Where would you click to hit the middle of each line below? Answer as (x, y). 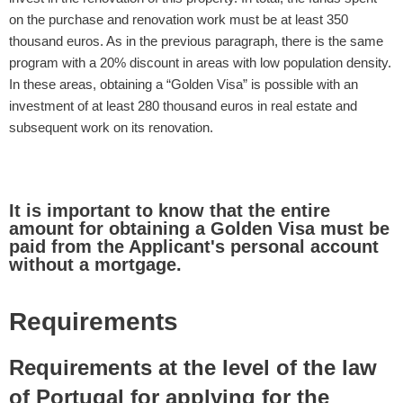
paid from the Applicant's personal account (194, 246)
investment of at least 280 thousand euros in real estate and (183, 106)
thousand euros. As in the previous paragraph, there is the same (196, 41)
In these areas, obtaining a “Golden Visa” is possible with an (184, 84)
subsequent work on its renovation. (111, 127)
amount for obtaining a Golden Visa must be (199, 228)
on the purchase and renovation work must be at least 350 (179, 19)
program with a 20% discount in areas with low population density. (200, 63)
